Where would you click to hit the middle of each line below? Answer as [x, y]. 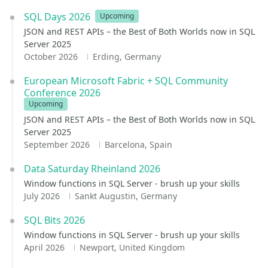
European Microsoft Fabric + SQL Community [126, 81]
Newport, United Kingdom [132, 247]
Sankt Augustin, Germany [126, 196]
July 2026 [43, 196]
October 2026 [52, 57]
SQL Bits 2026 [54, 220]
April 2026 [45, 247]
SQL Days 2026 [57, 17]
